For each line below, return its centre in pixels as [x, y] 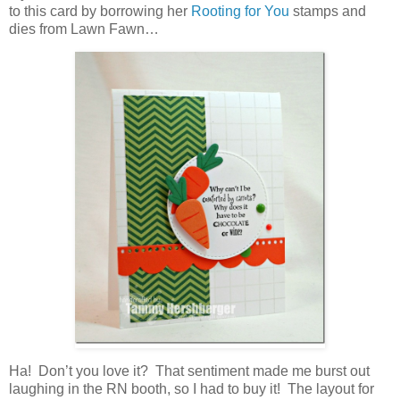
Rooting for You [240, 11]
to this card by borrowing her [100, 11]
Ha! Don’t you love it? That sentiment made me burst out [189, 371]
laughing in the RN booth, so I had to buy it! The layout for [192, 389]
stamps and [328, 11]
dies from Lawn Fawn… [84, 29]
